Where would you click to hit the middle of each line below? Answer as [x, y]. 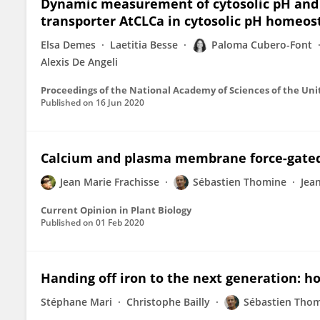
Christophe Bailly [168, 302]
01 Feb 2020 [120, 222]
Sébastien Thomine [240, 182]
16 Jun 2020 [120, 102]
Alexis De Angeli [79, 62]
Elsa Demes [68, 45]
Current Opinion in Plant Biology [116, 210]
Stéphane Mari [76, 302]
